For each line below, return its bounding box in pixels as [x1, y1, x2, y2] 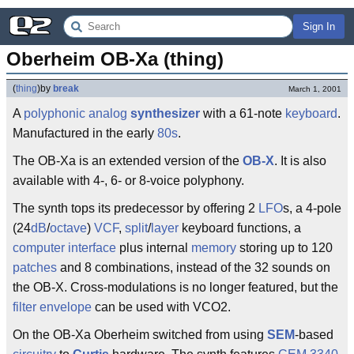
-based [295, 328, 333, 341]
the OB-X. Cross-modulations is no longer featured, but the [13, 281, 338, 294]
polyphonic [24, 107, 85, 120]
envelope [40, 300, 92, 314]
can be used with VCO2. [92, 300, 231, 314]
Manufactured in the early [13, 126, 157, 140]
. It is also [274, 154, 326, 168]
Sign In [303, 21, 335, 32]
